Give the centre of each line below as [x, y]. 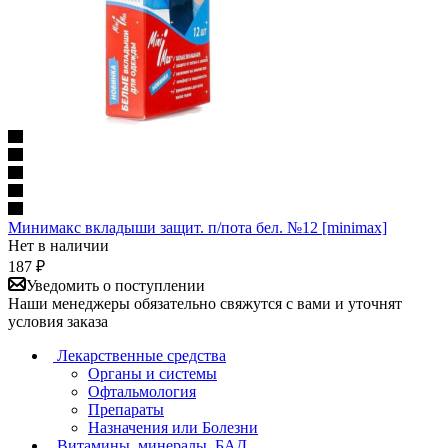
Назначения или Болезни [173, 427]
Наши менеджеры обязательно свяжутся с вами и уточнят [205, 303]
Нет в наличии [58, 245]
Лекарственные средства [141, 355]
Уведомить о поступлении [115, 285]
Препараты [126, 409]
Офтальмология [142, 391]
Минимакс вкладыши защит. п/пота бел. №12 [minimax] [197, 227]
